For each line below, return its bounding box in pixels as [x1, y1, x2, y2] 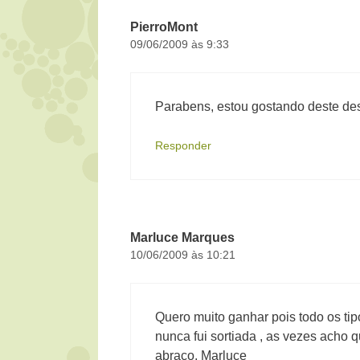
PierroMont [130, 19, 198, 34]
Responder [155, 139, 211, 152]
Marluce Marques [130, 230, 235, 244]
